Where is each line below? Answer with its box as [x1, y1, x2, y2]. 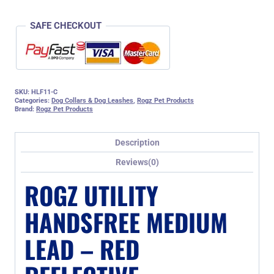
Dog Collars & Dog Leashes [51, 96, 133, 105]
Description [114, 137, 160, 147]
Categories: [15, 96, 51, 105]
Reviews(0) [115, 157, 159, 167]
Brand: [15, 105, 36, 113]
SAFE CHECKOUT [30, 20, 102, 31]
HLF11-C [31, 87, 57, 96]
